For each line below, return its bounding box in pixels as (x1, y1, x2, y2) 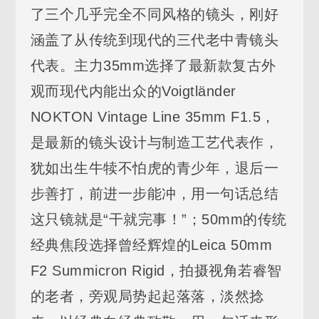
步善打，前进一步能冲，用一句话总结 (30, 185, 279, 202)
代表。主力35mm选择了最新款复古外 (30, 57, 276, 73)
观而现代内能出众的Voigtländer (30, 83, 236, 99)
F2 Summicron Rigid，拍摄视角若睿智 (30, 262, 282, 278)
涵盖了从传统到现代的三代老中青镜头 (30, 31, 279, 48)
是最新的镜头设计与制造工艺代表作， (30, 134, 279, 150)
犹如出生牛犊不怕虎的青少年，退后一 (30, 159, 279, 176)
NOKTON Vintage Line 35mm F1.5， (30, 108, 276, 125)
